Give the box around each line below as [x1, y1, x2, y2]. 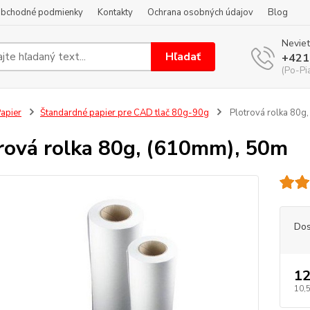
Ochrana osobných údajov [147, 6, 253, 19]
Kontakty [98, 6, 133, 19]
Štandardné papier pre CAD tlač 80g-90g [39, 107, 209, 119]
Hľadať [165, 48, 201, 64]
